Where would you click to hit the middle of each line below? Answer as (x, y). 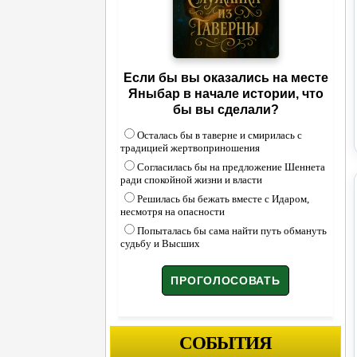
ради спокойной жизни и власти (191, 180)
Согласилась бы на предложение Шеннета (231, 167)
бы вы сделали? (226, 110)
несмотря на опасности (173, 212)
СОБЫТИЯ (226, 342)
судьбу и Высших (160, 244)
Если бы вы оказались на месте (226, 78)
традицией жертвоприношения (190, 148)
